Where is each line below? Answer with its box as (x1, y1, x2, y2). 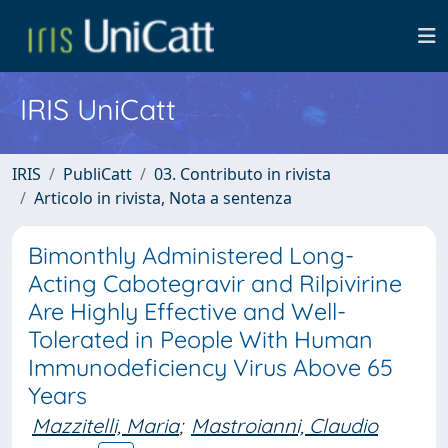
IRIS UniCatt (20, 91, 176, 127)
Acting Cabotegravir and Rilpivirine (28, 269, 402, 298)
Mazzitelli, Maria (32, 413, 179, 438)
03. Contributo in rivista (154, 163, 331, 185)
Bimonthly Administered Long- (28, 241, 354, 270)
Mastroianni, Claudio (191, 413, 378, 438)
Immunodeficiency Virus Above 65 (28, 353, 393, 382)
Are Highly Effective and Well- (28, 297, 346, 326)
